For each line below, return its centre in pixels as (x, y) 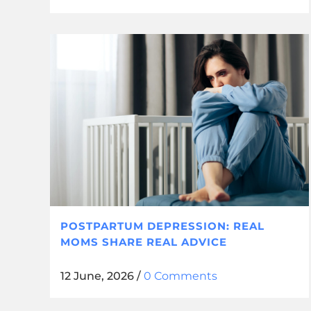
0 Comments (180, 276)
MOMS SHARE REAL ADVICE (144, 242)
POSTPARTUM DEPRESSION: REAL (162, 226)
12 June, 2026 (97, 276)
